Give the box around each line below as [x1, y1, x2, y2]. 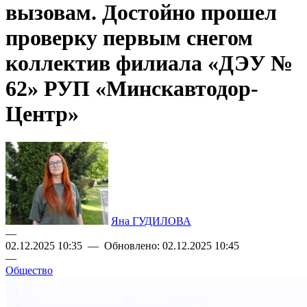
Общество [5, 264, 53, 276]
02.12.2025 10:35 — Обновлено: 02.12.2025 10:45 [5, 239, 239, 251]
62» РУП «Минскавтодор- [5, 76, 258, 101]
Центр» [5, 101, 79, 127]
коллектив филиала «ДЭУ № [5, 51, 293, 76]
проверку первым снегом [5, 25, 253, 51]
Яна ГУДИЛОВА [111, 214, 191, 227]
